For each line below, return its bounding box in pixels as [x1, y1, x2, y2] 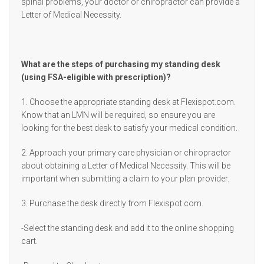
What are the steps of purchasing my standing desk [21, 60, 220, 69]
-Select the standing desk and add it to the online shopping [21, 223, 234, 233]
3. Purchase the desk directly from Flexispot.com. [21, 199, 203, 208]
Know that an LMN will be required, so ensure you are [21, 110, 215, 120]
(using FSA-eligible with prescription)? [21, 72, 171, 82]
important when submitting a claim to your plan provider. [21, 174, 229, 183]
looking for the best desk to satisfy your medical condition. [21, 123, 237, 133]
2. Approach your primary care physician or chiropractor [21, 148, 231, 157]
